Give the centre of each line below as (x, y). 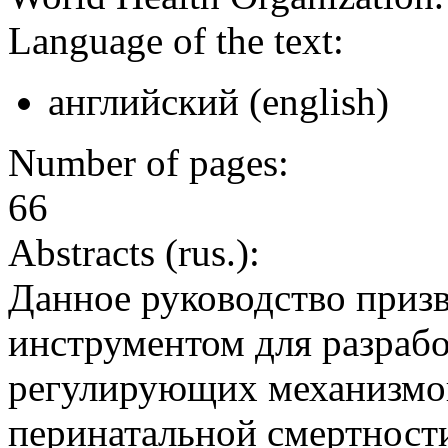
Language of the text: (176, 41)
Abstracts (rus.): (134, 253)
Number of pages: (148, 163)
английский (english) (218, 102)
